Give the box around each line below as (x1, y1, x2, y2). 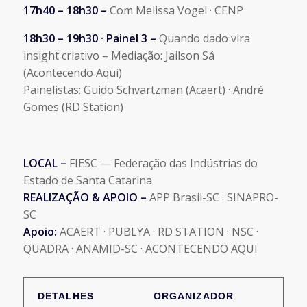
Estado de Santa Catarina (23, 173, 152, 188)
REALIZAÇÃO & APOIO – (23, 190, 149, 206)
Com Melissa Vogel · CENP (106, 3, 243, 19)
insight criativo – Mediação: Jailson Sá (23, 48, 214, 64)
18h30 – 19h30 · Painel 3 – (23, 31, 156, 47)
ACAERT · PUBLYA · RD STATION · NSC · (59, 224, 258, 240)
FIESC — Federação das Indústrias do (69, 156, 258, 171)
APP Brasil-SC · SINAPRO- (149, 190, 278, 206)
